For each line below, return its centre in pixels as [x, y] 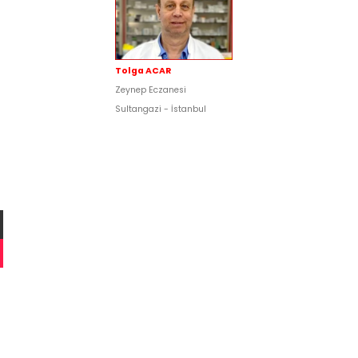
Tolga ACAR [143, 70]
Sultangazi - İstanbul [161, 109]
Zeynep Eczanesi [151, 89]
